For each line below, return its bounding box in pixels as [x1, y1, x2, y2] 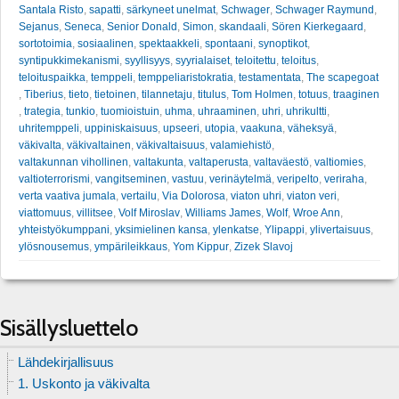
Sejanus [19, 20, 59, 33]
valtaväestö [254, 156, 309, 168]
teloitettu [235, 54, 276, 67]
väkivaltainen [67, 139, 131, 151]
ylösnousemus [19, 240, 89, 253]
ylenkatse [213, 224, 259, 236]
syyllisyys [125, 54, 170, 67]
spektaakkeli [139, 37, 199, 50]
